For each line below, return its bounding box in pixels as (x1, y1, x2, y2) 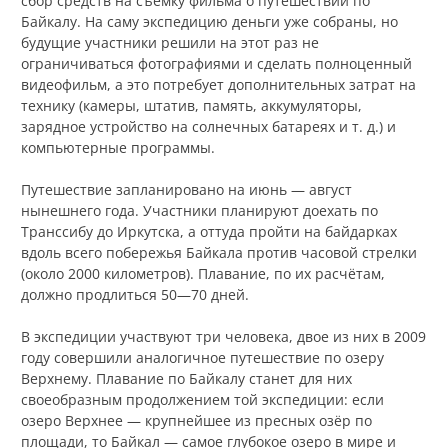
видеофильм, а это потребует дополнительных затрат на (21, 75, 416, 95)
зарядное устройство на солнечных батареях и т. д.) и (21, 117, 396, 137)
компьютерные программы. (21, 138, 215, 158)
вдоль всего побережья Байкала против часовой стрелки (21, 243, 417, 263)
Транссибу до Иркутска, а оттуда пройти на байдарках (21, 222, 397, 242)
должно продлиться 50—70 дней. (21, 285, 249, 305)
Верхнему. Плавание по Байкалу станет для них (21, 369, 352, 389)
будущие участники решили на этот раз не (21, 33, 319, 53)
